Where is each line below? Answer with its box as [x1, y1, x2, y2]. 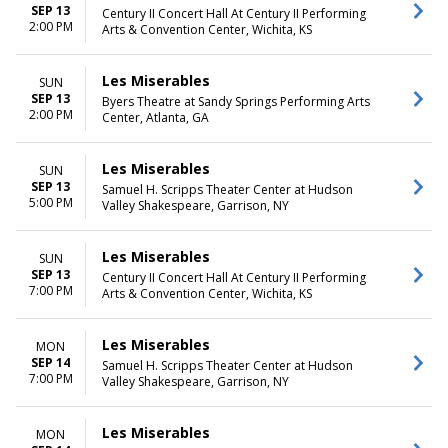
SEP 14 [31, 353, 70, 371]
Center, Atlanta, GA [102, 109, 209, 126]
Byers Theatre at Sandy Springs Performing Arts [102, 93, 370, 110]
